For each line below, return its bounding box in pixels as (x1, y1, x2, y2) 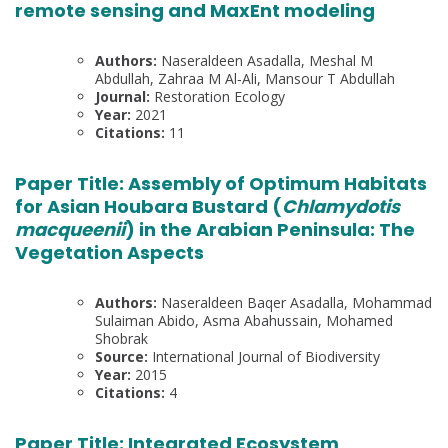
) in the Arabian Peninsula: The (125, 216, 415, 242)
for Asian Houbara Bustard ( (15, 193, 282, 219)
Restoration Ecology (154, 86, 285, 106)
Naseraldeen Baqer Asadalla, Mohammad (161, 292, 432, 312)
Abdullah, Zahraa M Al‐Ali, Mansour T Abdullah (95, 68, 395, 88)
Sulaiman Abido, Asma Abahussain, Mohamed (95, 310, 393, 330)
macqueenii (15, 216, 125, 242)
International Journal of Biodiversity (152, 346, 380, 366)
